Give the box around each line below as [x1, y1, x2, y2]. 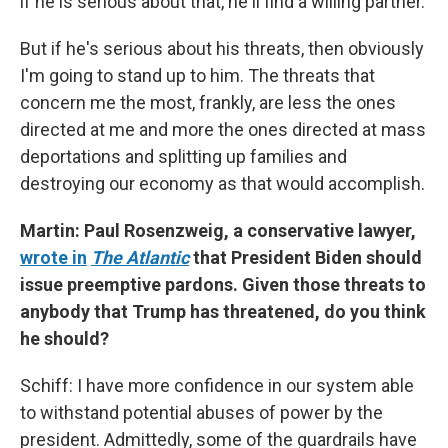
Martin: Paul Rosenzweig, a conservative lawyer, [20, 219, 416, 241]
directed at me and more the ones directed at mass [20, 118, 426, 140]
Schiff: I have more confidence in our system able [20, 374, 414, 396]
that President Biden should [189, 246, 422, 268]
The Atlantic [91, 246, 189, 268]
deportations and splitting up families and [20, 145, 347, 167]
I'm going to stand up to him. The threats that [20, 64, 375, 86]
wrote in [20, 246, 87, 268]
